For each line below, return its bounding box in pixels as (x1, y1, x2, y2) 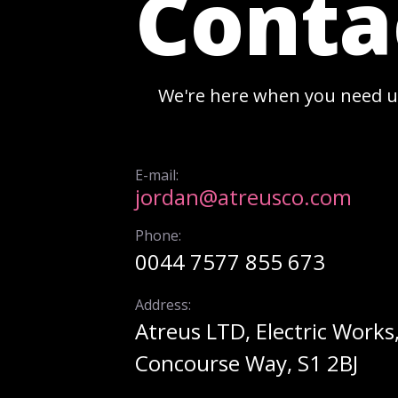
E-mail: (135, 164, 179, 185)
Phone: (135, 225, 181, 245)
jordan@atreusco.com (135, 181, 352, 211)
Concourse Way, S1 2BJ (135, 347, 358, 378)
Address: (135, 294, 191, 314)
